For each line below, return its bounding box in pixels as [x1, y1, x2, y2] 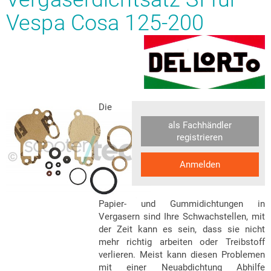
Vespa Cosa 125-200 [6, 10, 204, 36]
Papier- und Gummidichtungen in [98, 198, 265, 209]
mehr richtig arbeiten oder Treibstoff [98, 236, 265, 247]
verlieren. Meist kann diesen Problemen [98, 249, 265, 260]
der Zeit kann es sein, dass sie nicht [98, 223, 265, 235]
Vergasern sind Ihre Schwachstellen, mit [98, 211, 265, 222]
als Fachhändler [168, 119, 232, 131]
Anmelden [179, 158, 220, 170]
